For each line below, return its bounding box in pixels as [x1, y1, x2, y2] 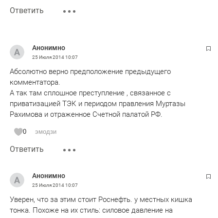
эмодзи [35, 128, 56, 135]
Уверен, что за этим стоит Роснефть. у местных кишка [10, 195, 192, 204]
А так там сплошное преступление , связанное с [10, 89, 171, 97]
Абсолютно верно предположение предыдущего [10, 67, 171, 76]
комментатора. [10, 78, 60, 87]
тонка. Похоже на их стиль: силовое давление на [10, 206, 173, 215]
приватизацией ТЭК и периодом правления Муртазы [10, 99, 185, 108]
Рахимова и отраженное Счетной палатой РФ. [10, 110, 163, 119]
